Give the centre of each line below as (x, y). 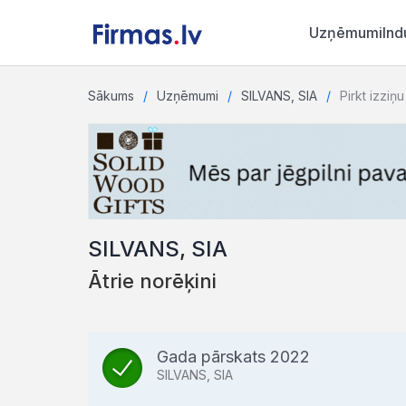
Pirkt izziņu (372, 96)
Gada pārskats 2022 (233, 357)
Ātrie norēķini (152, 281)
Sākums (111, 96)
